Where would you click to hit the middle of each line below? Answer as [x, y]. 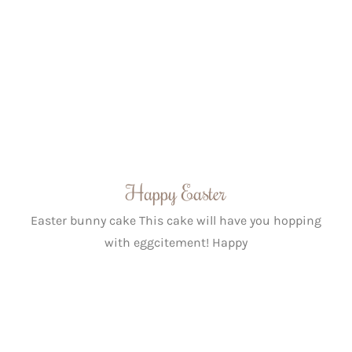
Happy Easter [176, 193]
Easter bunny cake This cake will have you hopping [176, 221]
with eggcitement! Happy [176, 243]
